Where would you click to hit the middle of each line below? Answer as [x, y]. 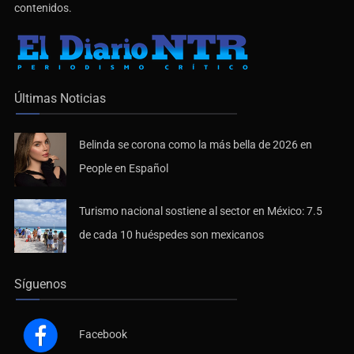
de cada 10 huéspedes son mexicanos [171, 235]
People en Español [124, 169]
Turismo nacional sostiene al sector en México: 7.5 [201, 211]
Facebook [103, 335]
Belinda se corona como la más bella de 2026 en [196, 145]
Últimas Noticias [60, 99]
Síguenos [40, 284]
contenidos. [43, 8]
